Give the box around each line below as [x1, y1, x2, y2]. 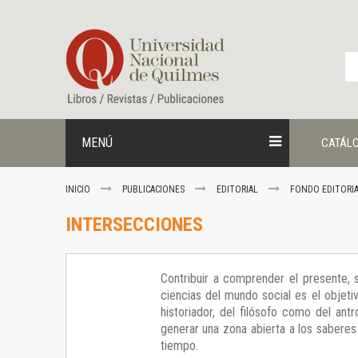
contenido [65, 26, 99, 36]
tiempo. [160, 338, 198, 354]
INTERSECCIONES [66, 213, 203, 237]
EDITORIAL [217, 184, 261, 196]
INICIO [66, 184, 93, 196]
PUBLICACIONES [122, 184, 187, 196]
